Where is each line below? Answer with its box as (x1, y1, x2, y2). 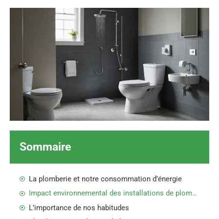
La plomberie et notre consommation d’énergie (29, 174, 182, 183)
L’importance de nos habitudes (29, 203, 129, 212)
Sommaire (20, 140, 71, 153)
